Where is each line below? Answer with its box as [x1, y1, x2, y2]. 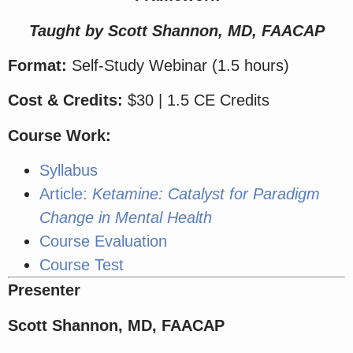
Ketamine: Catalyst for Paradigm [92, 185, 320, 203]
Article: [39, 185, 92, 203]
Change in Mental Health [39, 209, 212, 227]
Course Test [39, 256, 124, 274]
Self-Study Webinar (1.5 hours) [67, 56, 289, 74]
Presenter [8, 281, 80, 299]
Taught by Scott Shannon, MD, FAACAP [28, 21, 325, 39]
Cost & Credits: [8, 91, 123, 110]
